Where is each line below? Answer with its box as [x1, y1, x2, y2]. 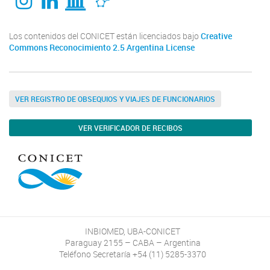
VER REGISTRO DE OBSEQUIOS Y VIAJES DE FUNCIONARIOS [15, 94, 215, 104]
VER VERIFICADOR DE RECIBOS [78, 123, 183, 133]
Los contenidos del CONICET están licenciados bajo [9, 31, 201, 42]
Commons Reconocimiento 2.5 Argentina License [9, 42, 195, 54]
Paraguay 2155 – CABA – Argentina [64, 237, 201, 249]
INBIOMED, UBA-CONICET [85, 226, 181, 237]
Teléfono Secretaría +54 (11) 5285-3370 [59, 249, 207, 260]
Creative [201, 31, 232, 42]
